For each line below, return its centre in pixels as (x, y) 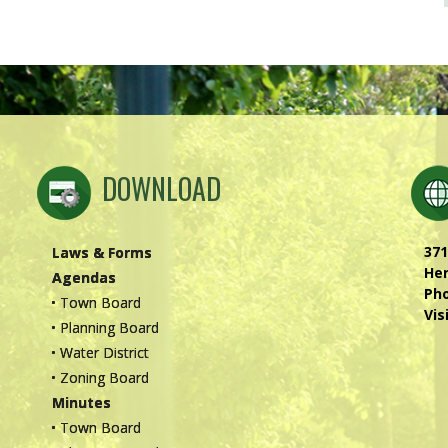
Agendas (83, 278)
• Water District (100, 353)
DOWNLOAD (161, 189)
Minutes (81, 403)
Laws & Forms (101, 253)
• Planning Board (105, 328)
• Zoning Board (100, 378)
